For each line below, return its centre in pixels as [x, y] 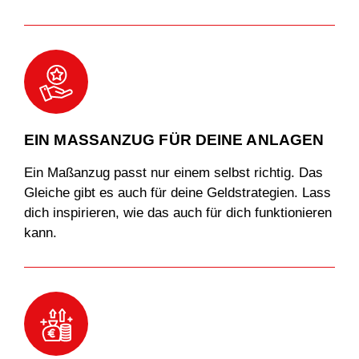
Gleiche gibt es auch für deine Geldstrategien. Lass [177, 192]
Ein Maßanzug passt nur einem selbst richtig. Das [173, 172]
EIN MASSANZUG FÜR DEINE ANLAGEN [174, 139]
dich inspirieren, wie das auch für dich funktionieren [178, 212]
